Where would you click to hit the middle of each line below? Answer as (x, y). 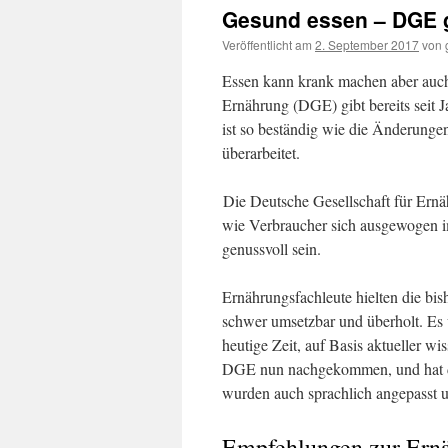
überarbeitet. (261, 152)
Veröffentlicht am (267, 44)
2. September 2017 (367, 44)
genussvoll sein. (271, 248)
